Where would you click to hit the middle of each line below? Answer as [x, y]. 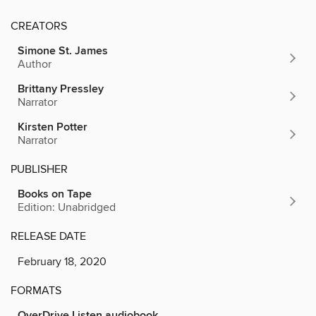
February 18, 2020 [62, 262]
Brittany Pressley [61, 90]
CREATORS [39, 26]
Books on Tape [55, 195]
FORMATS [36, 291]
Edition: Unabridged [67, 208]
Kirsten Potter [53, 128]
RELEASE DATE [48, 237]
